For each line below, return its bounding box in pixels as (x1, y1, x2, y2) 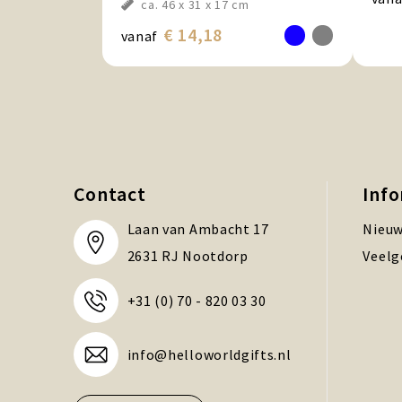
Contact (73, 181, 146, 207)
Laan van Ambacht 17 (127, 220, 269, 239)
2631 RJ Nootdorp (127, 247, 249, 266)
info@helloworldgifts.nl (127, 345, 292, 364)
